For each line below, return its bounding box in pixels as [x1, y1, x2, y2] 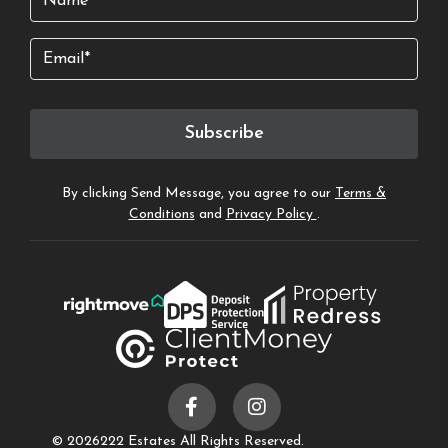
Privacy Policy [225, 206, 317, 222]
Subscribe [184, 124, 264, 144]
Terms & [335, 185, 386, 201]
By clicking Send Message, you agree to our [62, 185, 335, 201]
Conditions [128, 206, 195, 222]
